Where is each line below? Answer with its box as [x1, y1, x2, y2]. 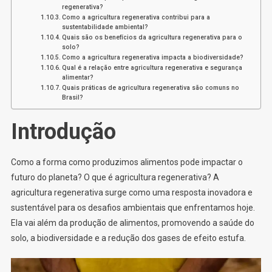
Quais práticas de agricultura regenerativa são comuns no [61, 84, 239, 91]
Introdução [10, 118, 116, 144]
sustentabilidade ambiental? [61, 23, 148, 30]
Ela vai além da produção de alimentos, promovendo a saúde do [10, 217, 254, 228]
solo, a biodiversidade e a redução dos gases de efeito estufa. [10, 233, 246, 243]
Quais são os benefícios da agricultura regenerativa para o [61, 33, 242, 41]
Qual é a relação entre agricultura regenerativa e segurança [61, 64, 242, 71]
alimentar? [61, 73, 93, 81]
